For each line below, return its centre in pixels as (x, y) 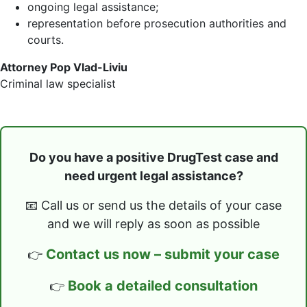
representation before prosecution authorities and (157, 23)
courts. (46, 40)
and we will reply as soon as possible (153, 224)
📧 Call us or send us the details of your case (153, 205)
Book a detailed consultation (163, 286)
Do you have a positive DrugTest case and (153, 157)
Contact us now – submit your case (163, 254)
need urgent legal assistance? (153, 176)
